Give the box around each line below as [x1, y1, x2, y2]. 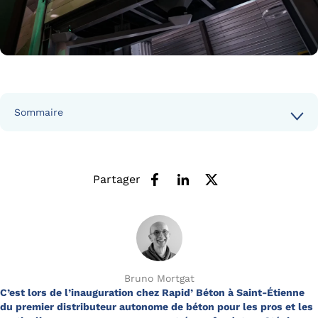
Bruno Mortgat [124, 272, 194, 284]
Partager [92, 172, 141, 186]
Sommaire [14, 106, 63, 118]
